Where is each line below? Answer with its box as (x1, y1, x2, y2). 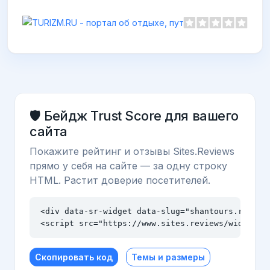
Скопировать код (35, 252, 113, 263)
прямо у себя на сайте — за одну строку (30, 160, 227, 172)
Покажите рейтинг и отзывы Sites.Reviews (30, 145, 234, 158)
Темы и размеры (131, 252, 205, 263)
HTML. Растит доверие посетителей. (30, 174, 210, 187)
